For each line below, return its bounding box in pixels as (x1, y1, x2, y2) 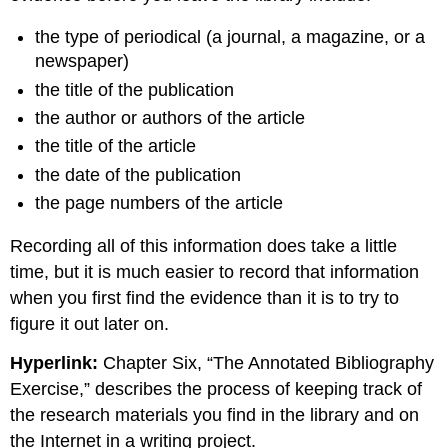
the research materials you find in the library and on (10, 404, 420, 425)
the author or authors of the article (35, 107, 306, 128)
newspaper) (35, 51, 130, 72)
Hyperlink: (10, 352, 104, 373)
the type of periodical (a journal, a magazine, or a (35, 27, 426, 48)
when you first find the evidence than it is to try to (10, 287, 400, 308)
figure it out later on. (10, 313, 170, 334)
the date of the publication (35, 164, 242, 185)
